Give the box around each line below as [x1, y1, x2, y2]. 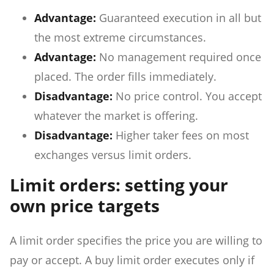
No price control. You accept [116, 88, 262, 103]
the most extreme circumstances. [34, 29, 206, 45]
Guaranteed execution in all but [99, 10, 261, 25]
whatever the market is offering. [34, 108, 198, 123]
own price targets [10, 193, 160, 217]
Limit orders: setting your [10, 172, 228, 196]
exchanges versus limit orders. [34, 147, 191, 162]
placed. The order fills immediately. [34, 68, 217, 84]
